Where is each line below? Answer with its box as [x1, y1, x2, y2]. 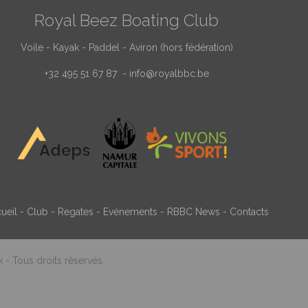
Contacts [230, 206, 269, 217]
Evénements [103, 206, 158, 217]
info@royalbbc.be [129, 68, 209, 79]
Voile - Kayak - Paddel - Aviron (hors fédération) [20, 42, 233, 53]
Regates [58, 206, 94, 217]
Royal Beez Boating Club [34, 10, 219, 30]
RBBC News [167, 206, 221, 217]
